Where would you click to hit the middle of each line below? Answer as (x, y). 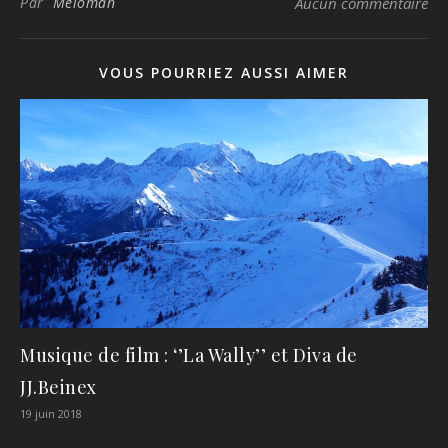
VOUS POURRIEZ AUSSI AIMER (224, 72)
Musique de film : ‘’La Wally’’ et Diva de (189, 355)
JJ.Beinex (58, 387)
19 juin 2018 (51, 414)
